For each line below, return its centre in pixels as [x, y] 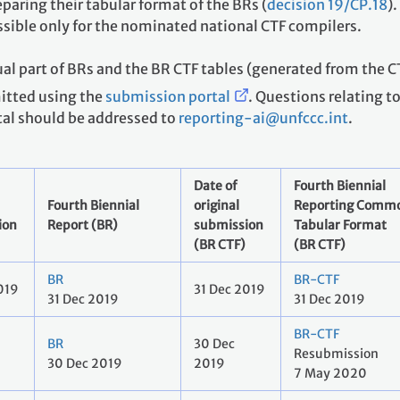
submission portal [168, 97]
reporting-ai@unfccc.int [263, 118]
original [217, 206]
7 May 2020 [330, 374]
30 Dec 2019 [85, 364]
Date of [216, 186]
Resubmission [336, 354]
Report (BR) [83, 225]
